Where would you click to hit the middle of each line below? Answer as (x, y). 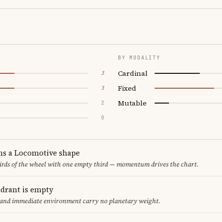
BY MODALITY (139, 57)
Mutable (132, 103)
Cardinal (133, 73)
